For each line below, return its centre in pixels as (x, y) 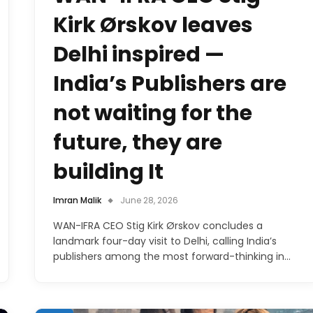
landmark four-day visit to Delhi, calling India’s (165, 241)
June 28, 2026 (149, 200)
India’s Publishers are (170, 83)
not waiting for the (153, 113)
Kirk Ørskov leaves (153, 25)
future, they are (138, 142)
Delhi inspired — (139, 54)
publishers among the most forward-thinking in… (172, 256)
